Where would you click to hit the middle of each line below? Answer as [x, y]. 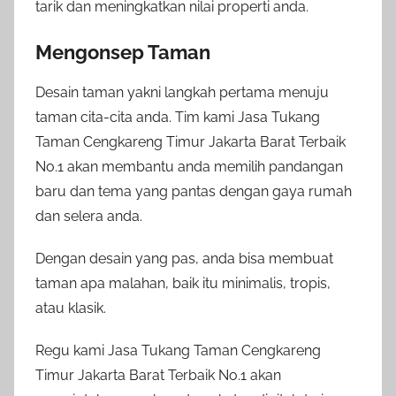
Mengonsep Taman [123, 53]
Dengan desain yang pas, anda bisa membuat [184, 258]
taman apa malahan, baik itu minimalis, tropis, [183, 283]
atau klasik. [71, 308]
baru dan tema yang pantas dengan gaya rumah [194, 191]
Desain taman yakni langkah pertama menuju [182, 92]
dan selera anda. [89, 216]
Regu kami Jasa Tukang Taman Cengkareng [178, 350]
